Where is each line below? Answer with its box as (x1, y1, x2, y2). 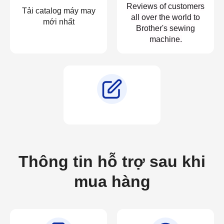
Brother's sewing (136, 23, 195, 32)
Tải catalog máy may (21, 6, 95, 15)
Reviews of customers (126, 1, 204, 10)
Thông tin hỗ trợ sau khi (18, 152, 205, 170)
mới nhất (42, 17, 74, 26)
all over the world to (131, 12, 200, 21)
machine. (149, 34, 182, 43)
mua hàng (73, 172, 150, 190)
